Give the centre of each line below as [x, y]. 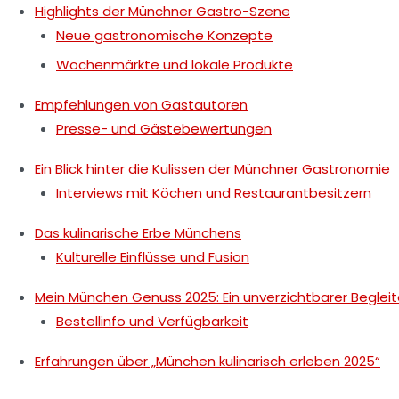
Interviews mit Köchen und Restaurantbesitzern [214, 192]
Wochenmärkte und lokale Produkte [175, 64]
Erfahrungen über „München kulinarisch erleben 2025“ [208, 361]
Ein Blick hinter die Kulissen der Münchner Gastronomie [212, 168]
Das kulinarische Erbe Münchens [138, 232]
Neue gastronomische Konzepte [164, 35]
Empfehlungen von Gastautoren [141, 104]
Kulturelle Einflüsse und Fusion [153, 256]
